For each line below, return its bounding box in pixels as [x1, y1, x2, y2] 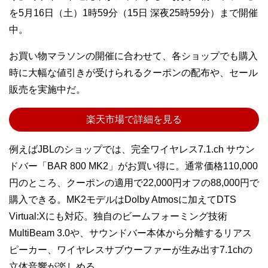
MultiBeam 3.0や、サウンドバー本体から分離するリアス [9, 228, 252, 238]
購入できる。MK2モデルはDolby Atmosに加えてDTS [9, 194, 236, 205]
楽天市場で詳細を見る [86, 114, 182, 124]
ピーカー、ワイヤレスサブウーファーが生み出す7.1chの [9, 245, 252, 255]
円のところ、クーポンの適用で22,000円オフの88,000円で [9, 178, 259, 188]
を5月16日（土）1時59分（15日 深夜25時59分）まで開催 [9, 8, 258, 18]
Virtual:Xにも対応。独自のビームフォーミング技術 [9, 211, 227, 221]
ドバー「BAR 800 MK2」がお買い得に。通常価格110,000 [9, 161, 258, 171]
